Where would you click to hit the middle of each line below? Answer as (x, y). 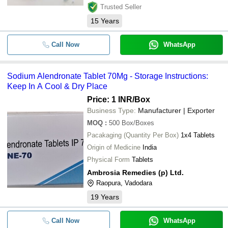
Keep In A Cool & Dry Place (57, 86)
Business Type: (111, 110)
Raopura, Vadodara (124, 183)
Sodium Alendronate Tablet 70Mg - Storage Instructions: (108, 76)
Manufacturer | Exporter (176, 110)
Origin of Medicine (114, 147)
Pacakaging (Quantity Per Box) (133, 135)
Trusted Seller (121, 7)
